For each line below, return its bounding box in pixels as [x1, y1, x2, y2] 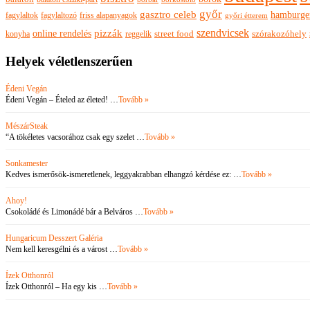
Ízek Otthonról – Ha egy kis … [6, 281, 107, 291]
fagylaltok [6, 10, 38, 21]
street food [154, 29, 194, 39]
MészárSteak [6, 120, 48, 131]
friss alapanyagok [80, 10, 137, 21]
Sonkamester [6, 158, 48, 168]
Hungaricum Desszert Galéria [6, 232, 102, 243]
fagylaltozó [41, 10, 77, 21]
